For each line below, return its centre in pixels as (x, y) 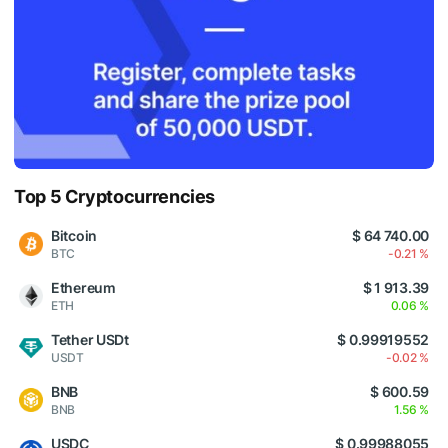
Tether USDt (90, 340)
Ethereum (83, 288)
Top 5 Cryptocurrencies (115, 197)
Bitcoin (74, 236)
